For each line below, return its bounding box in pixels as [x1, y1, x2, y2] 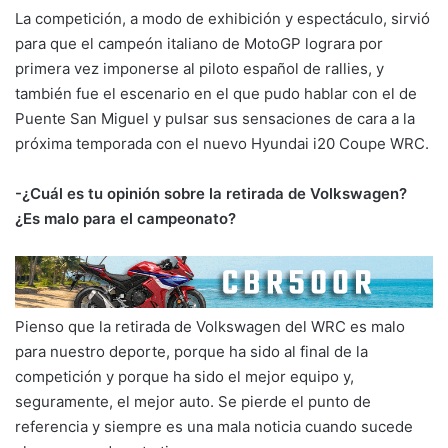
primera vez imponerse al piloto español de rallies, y [15, 59, 384, 79]
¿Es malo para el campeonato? [15, 209, 236, 229]
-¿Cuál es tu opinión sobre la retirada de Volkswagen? [15, 184, 407, 204]
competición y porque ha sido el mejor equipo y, [15, 366, 354, 386]
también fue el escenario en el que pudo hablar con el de [15, 84, 417, 104]
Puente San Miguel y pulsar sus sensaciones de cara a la [15, 109, 415, 129]
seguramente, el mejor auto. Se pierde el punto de [15, 391, 371, 411]
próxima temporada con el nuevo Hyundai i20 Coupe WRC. [15, 134, 429, 154]
